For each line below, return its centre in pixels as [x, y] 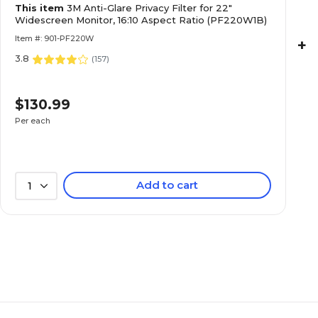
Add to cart [168, 185]
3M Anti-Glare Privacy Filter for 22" [149, 8]
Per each [33, 120]
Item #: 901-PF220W [54, 38]
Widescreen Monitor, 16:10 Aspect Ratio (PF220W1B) [141, 20]
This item [41, 8]
